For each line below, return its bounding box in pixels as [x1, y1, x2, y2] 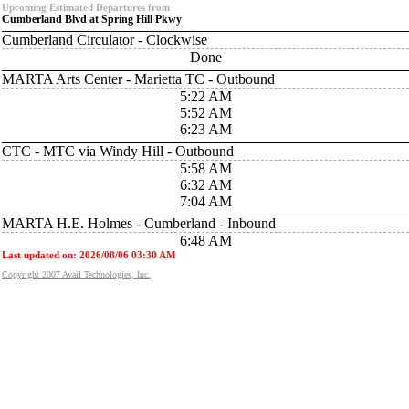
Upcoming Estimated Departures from [2, 2, 170, 13]
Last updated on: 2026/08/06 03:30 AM [2, 249, 175, 260]
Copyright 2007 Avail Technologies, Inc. [2, 269, 151, 279]
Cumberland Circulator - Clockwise [2, 32, 207, 47]
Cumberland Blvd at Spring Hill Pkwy [2, 13, 182, 26]
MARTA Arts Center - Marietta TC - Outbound [2, 71, 275, 87]
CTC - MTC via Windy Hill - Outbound [2, 143, 234, 159]
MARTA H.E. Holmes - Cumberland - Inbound [2, 215, 276, 231]
